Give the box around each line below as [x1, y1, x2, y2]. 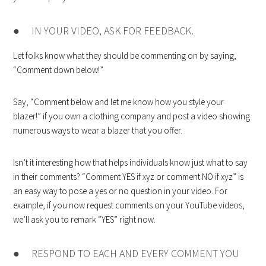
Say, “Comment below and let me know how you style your [13, 96, 224, 108]
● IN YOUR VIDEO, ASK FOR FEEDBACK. [13, 24, 194, 38]
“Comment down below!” [13, 64, 104, 76]
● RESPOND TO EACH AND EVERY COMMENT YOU [13, 246, 240, 261]
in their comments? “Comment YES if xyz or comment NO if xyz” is [13, 171, 244, 183]
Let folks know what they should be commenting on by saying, [13, 50, 237, 62]
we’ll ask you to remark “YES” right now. [13, 214, 156, 226]
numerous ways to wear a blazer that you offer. [13, 125, 183, 137]
